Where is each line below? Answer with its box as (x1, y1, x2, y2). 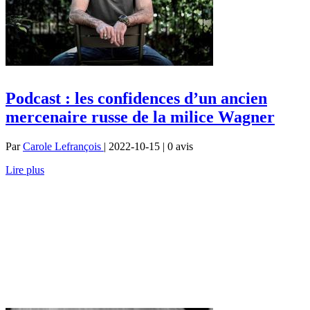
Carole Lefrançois (23, 140, 104, 152)
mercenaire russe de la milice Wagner (6, 107, 275, 126)
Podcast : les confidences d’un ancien (6, 89, 267, 107)
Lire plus (6, 163, 44, 176)
